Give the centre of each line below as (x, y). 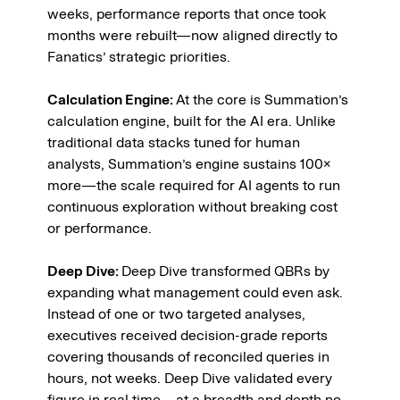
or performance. (100, 228)
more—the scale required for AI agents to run (194, 185)
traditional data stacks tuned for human (174, 142)
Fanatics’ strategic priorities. (139, 57)
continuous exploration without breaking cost (192, 207)
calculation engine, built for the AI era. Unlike (192, 121)
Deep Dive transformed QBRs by (225, 271)
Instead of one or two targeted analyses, (176, 314)
